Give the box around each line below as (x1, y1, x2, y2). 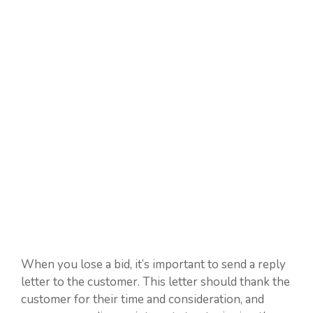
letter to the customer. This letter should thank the (21, 274, 290, 290)
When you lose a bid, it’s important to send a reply (21, 256, 286, 272)
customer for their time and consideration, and (21, 291, 264, 307)
